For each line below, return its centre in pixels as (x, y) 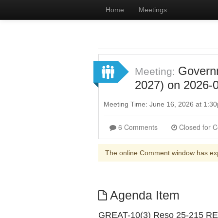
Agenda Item (143, 195)
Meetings (153, 10)
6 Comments (138, 127)
